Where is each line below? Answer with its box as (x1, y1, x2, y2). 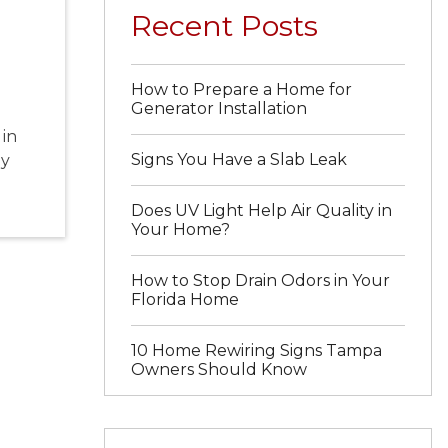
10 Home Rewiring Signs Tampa (131, 341, 383, 361)
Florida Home (131, 290, 240, 310)
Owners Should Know (131, 360, 308, 380)
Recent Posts (131, 7, 319, 43)
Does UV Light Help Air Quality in (131, 201, 393, 221)
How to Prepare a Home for (131, 80, 353, 100)
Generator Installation (131, 99, 308, 119)
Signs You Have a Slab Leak (131, 150, 348, 170)
